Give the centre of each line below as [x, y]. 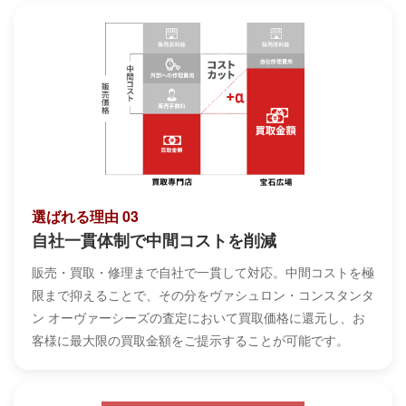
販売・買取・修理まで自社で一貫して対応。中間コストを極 [203, 271]
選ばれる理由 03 [85, 216]
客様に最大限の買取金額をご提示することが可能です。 [190, 339]
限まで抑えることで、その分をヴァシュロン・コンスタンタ [203, 294]
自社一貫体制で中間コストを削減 [154, 240]
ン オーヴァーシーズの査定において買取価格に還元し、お [198, 317]
